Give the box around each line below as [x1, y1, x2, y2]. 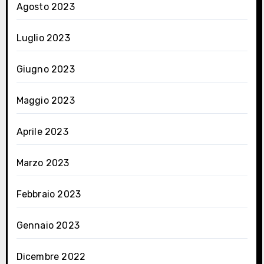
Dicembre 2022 [16, 250, 86, 262]
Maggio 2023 [16, 94, 75, 106]
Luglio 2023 [16, 32, 70, 44]
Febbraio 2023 [16, 188, 81, 200]
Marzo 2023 [16, 157, 70, 169]
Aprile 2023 [16, 126, 68, 137]
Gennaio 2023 [16, 219, 80, 231]
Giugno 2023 [16, 63, 75, 75]
